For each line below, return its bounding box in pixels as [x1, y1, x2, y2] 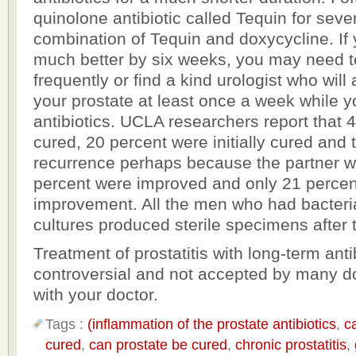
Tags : [45, 316, 87, 332]
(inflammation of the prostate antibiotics [87, 316, 336, 332]
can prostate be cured [89, 337, 227, 353]
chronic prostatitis [235, 337, 346, 353]
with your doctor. [33, 285, 158, 304]
